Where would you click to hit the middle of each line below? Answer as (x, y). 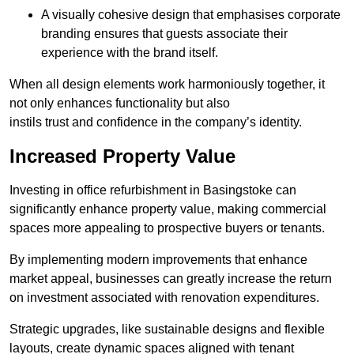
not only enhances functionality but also (120, 104)
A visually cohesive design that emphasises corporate (191, 15)
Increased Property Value (122, 156)
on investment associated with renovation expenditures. (164, 298)
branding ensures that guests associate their (164, 34)
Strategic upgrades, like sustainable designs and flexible (167, 330)
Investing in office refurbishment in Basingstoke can (153, 190)
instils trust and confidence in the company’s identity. (156, 122)
